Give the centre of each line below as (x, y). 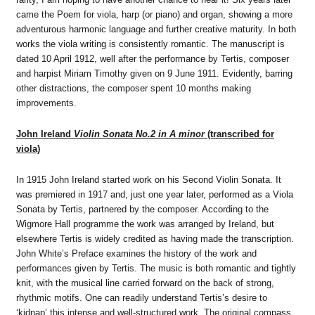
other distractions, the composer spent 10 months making (133, 89)
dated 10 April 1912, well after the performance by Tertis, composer (152, 59)
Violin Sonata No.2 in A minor (140, 134)
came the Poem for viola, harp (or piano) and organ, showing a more (154, 15)
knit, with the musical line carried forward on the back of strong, (145, 283)
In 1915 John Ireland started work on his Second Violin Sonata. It (148, 179)
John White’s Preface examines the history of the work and (136, 253)
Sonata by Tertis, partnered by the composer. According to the (142, 209)
